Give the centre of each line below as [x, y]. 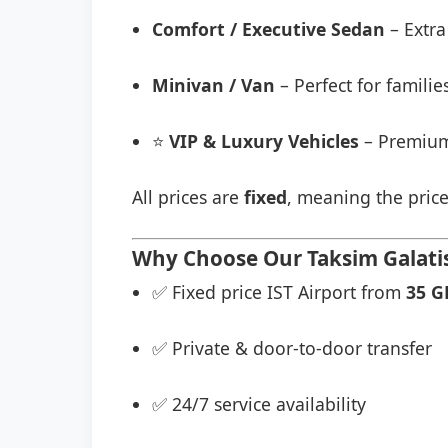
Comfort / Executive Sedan [268, 29]
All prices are [188, 197]
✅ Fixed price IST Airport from [279, 292]
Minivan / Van [213, 85]
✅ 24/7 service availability [259, 404]
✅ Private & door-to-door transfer [292, 348]
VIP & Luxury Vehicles [264, 141]
